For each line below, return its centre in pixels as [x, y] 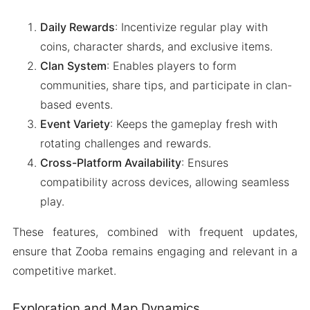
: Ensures [204, 162]
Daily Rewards [77, 27]
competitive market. [64, 270]
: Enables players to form [171, 65]
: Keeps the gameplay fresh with [193, 124]
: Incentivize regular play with [191, 27]
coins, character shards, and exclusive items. [156, 46]
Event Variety [75, 124]
